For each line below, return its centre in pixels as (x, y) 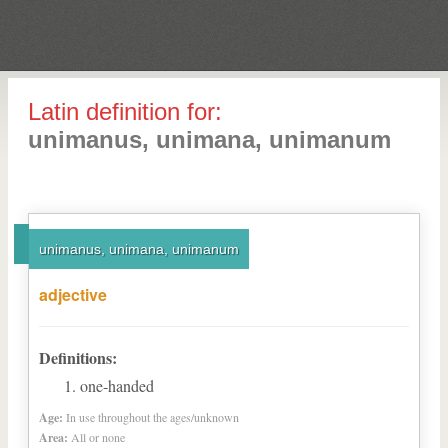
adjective (73, 294)
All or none (98, 437)
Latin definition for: (125, 111)
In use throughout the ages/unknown (152, 417)
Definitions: (78, 357)
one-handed (117, 385)
